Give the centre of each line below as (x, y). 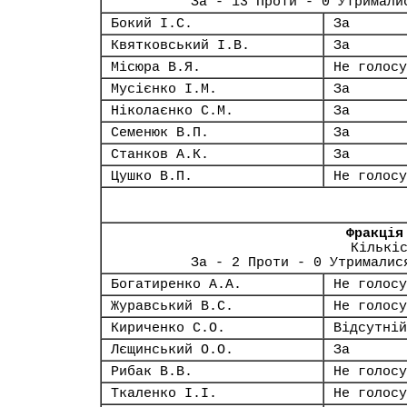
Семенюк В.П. (160, 133)
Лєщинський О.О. (172, 350)
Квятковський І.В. (180, 45)
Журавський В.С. (172, 306)
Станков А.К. (160, 154)
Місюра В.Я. (156, 67)
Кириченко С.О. (168, 328)
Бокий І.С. (152, 24)
